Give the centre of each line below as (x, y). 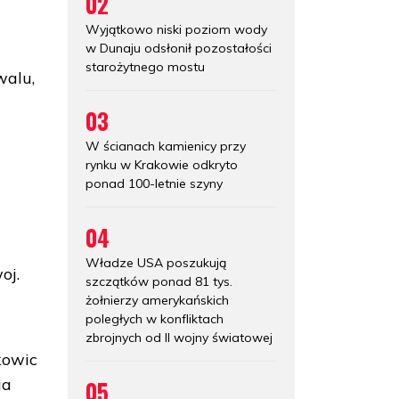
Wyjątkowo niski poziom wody (176, 29)
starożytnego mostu (145, 66)
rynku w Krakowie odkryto (162, 164)
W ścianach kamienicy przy (166, 146)
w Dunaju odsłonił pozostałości (179, 48)
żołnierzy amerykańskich (157, 300)
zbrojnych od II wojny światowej (179, 337)
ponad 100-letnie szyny (154, 183)
